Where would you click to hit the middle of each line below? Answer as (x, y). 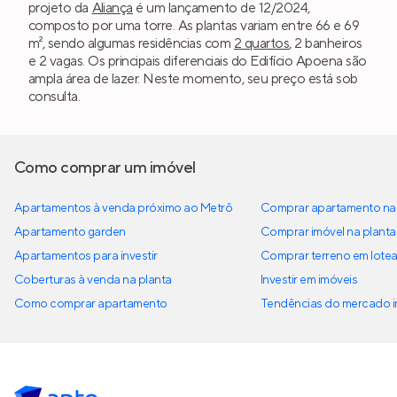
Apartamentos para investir (86, 257)
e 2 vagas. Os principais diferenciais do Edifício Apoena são (198, 62)
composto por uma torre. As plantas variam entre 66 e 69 (194, 26)
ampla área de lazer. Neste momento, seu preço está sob (193, 79)
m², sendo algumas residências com (131, 44)
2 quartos (261, 44)
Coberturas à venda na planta (93, 280)
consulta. (54, 97)
